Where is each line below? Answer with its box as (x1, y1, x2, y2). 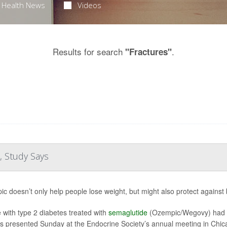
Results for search (53, 45, 125, 58)
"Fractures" (125, 46, 172, 58)
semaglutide (108, 207, 147, 217)
